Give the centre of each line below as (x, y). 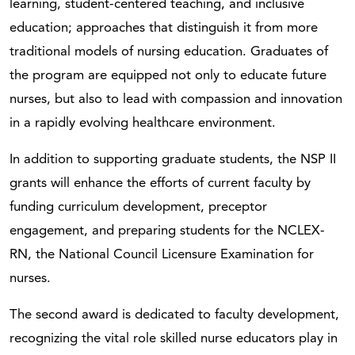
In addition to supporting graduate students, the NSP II (173, 159)
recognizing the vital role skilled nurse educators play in (174, 338)
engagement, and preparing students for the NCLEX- (167, 231)
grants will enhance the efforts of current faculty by (160, 183)
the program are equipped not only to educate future (168, 75)
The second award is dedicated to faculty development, (174, 315)
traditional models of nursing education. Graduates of (169, 52)
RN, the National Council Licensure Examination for (162, 254)
